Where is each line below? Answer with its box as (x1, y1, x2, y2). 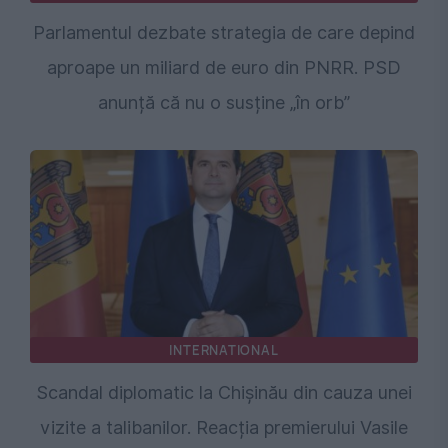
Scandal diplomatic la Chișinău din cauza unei (36, 381, 412, 403)
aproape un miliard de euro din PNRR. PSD (47, 56, 401, 78)
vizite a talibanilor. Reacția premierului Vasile (40, 416, 408, 438)
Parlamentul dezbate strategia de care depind (33, 21, 415, 43)
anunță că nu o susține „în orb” (98, 91, 350, 113)
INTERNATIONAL (169, 340, 279, 359)
